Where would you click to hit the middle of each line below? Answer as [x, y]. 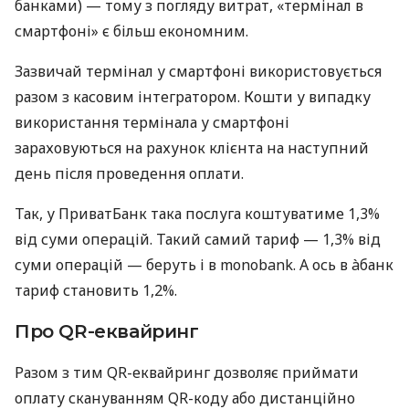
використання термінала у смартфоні [152, 122]
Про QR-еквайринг [107, 331]
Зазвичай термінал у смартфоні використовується [198, 71]
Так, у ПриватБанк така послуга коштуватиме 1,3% [197, 213]
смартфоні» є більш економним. [131, 31]
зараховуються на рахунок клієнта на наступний [192, 147]
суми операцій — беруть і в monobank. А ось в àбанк [204, 264]
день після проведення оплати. [129, 173]
